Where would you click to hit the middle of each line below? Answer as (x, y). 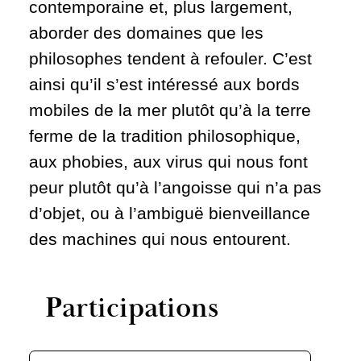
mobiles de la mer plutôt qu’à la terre (170, 110)
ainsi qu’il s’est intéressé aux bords (164, 84)
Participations (132, 309)
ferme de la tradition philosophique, (165, 135)
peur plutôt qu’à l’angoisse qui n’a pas (175, 187)
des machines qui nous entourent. (160, 239)
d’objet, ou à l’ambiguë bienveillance (170, 213)
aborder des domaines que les (146, 32)
